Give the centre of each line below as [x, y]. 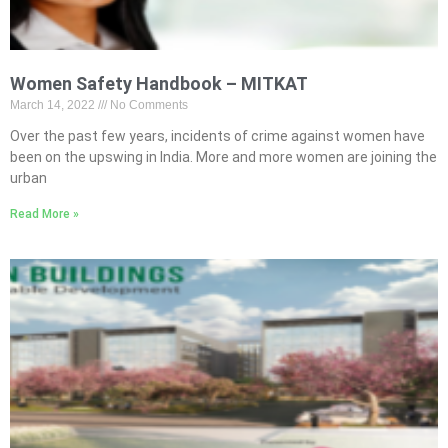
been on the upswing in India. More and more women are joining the [223, 157]
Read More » [44, 214]
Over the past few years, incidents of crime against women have [217, 136]
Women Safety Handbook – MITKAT [159, 83]
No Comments [147, 105]
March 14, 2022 [54, 105]
